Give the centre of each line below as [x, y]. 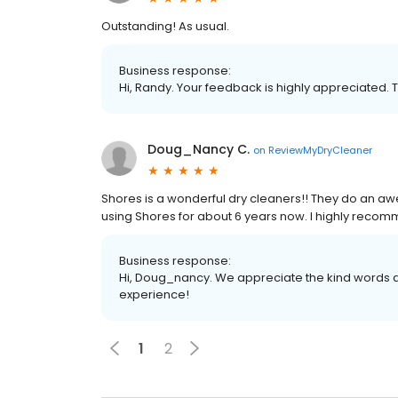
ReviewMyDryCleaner [320, 150]
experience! [154, 295]
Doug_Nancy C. [199, 150]
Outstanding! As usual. [165, 27]
